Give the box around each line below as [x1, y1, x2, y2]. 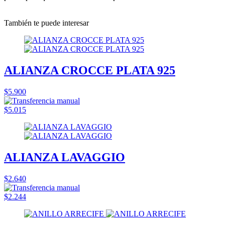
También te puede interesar [4, 18, 89, 27]
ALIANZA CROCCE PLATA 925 [4, 63, 175, 77]
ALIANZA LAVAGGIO [4, 150, 125, 164]
